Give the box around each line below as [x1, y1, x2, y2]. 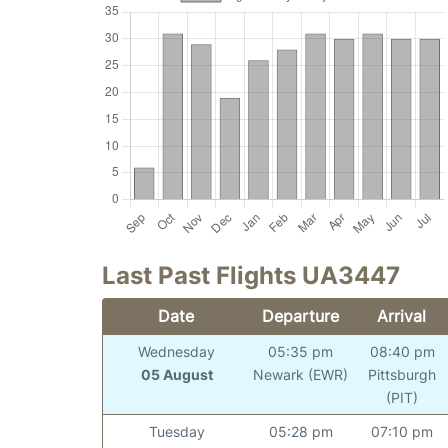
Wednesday [138, 342, 216, 360]
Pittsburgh [368, 365, 437, 383]
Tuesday [148, 422, 205, 440]
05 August [140, 365, 213, 383]
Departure [261, 305, 339, 326]
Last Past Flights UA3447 [102, 260, 400, 290]
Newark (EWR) [253, 365, 349, 383]
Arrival [377, 305, 427, 326]
